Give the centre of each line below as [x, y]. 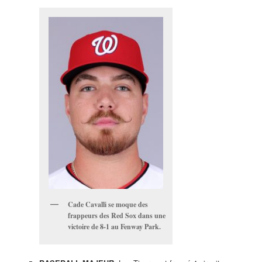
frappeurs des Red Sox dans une [116, 216]
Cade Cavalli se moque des [108, 205]
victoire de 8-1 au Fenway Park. [114, 227]
